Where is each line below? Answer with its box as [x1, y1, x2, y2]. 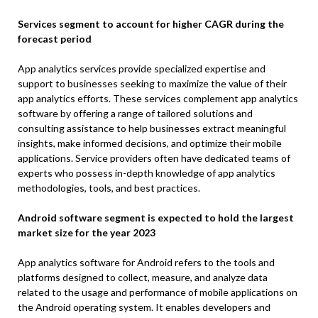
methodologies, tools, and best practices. [18, 182, 200, 194]
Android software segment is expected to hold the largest [18, 212, 294, 224]
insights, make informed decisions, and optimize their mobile [18, 137, 282, 150]
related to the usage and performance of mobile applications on [18, 286, 297, 299]
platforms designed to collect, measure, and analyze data [18, 271, 268, 284]
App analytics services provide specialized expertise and [18, 62, 265, 75]
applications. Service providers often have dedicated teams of [18, 152, 290, 165]
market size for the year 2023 [18, 226, 155, 239]
